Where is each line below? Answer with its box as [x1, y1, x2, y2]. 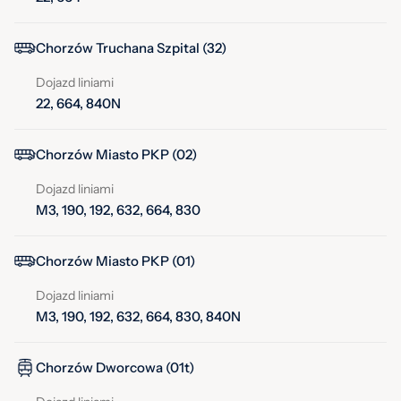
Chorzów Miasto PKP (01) [36, 252, 195, 270]
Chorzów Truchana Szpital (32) [36, 39, 226, 57]
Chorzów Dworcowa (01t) [36, 359, 194, 377]
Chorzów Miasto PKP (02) [36, 146, 197, 164]
